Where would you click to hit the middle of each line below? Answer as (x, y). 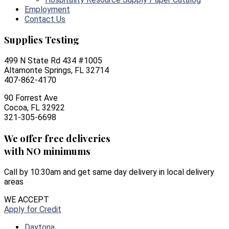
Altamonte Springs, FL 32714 (56, 71)
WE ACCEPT (27, 199)
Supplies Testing (42, 40)
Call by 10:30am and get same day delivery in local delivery (109, 172)
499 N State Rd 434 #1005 (53, 61)
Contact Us (45, 19)
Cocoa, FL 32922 (35, 108)
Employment (47, 9)
